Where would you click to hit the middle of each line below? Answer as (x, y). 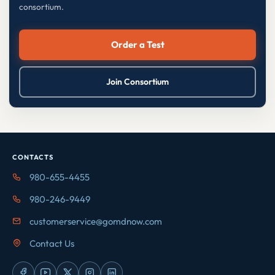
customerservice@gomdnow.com (95, 221)
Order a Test (137, 45)
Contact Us (51, 243)
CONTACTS (33, 157)
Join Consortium (137, 81)
